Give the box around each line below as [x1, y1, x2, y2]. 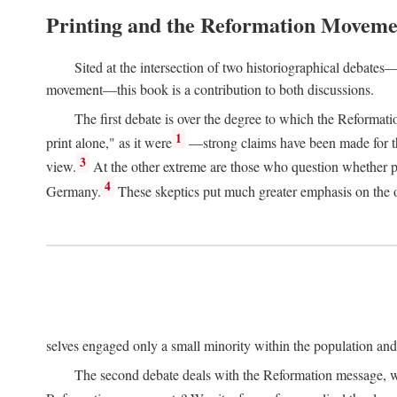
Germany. [46, 181, 101, 200]
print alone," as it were [46, 133, 172, 152]
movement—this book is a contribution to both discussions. [46, 80, 374, 98]
